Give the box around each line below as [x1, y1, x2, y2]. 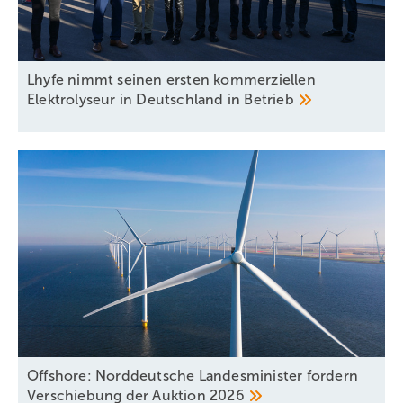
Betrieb [244, 92, 299, 108]
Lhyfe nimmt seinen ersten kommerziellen [27, 72, 316, 88]
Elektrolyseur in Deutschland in [27, 92, 245, 108]
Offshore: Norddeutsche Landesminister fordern [27, 367, 359, 383]
